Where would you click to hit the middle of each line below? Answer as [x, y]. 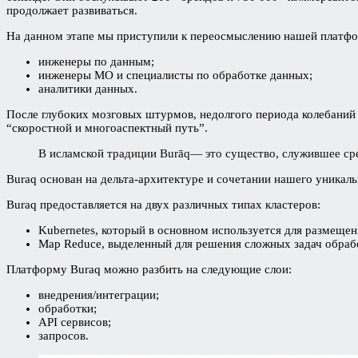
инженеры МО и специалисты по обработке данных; [175, 75]
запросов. [64, 335]
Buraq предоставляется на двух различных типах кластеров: [163, 204]
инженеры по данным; [96, 61]
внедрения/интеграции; [99, 294]
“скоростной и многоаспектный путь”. [107, 127]
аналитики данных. [88, 88]
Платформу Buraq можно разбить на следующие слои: [149, 269]
